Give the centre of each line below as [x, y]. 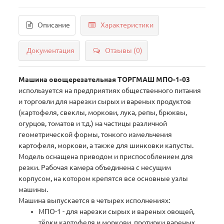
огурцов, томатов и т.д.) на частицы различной [93, 124]
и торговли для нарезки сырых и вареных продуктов [105, 102]
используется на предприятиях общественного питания [110, 91]
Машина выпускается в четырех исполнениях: [94, 201]
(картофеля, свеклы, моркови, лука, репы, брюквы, [103, 113]
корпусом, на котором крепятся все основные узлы [103, 179]
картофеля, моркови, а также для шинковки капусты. [106, 146]
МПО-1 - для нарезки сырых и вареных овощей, [117, 212]
